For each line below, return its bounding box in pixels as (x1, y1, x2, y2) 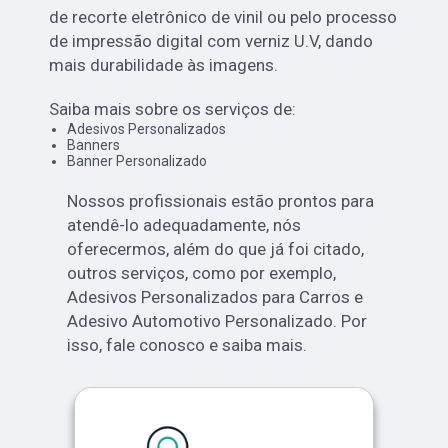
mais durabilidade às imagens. (49, 55, 279, 76)
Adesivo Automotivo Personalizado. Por (66, 311, 367, 332)
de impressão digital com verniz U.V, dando (49, 31, 374, 52)
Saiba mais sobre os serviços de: (49, 99, 297, 120)
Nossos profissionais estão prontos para (66, 191, 374, 212)
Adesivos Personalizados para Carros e (66, 287, 363, 308)
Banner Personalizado (66, 153, 207, 170)
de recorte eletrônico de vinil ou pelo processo (49, 7, 398, 28)
